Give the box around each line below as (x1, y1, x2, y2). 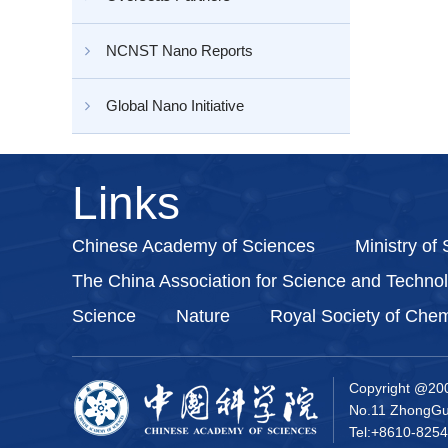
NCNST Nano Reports (106, 42, 253, 59)
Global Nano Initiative (106, 97, 244, 114)
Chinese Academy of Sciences (72, 236, 315, 256)
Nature (176, 306, 230, 326)
